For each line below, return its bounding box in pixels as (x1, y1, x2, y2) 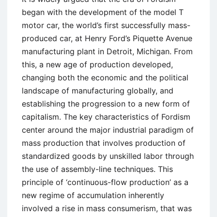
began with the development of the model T (22, 7, 184, 17)
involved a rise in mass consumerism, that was (22, 203, 192, 213)
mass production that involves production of (22, 138, 186, 148)
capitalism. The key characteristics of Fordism (22, 111, 190, 122)
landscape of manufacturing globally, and (22, 85, 173, 95)
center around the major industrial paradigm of (22, 124, 194, 135)
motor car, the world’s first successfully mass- (22, 20, 190, 30)
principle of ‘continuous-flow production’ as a (22, 177, 188, 187)
